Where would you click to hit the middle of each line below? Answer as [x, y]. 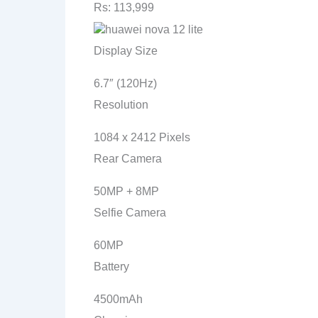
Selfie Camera [130, 212]
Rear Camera [128, 158]
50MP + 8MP [126, 191]
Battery [111, 266]
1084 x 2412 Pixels [142, 137]
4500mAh [118, 299]
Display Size [126, 50]
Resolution [121, 104]
